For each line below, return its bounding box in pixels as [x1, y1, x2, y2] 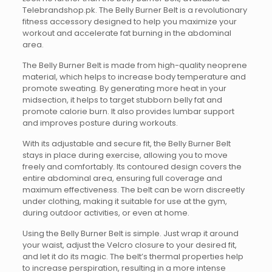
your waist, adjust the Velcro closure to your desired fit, [22, 239, 237, 251]
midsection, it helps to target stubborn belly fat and [22, 94, 222, 106]
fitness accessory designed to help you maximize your [22, 16, 237, 27]
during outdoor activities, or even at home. [22, 207, 189, 219]
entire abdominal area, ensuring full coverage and [22, 172, 222, 184]
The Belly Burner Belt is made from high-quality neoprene [22, 59, 247, 71]
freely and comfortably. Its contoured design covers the [22, 161, 242, 172]
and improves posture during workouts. [22, 117, 178, 129]
